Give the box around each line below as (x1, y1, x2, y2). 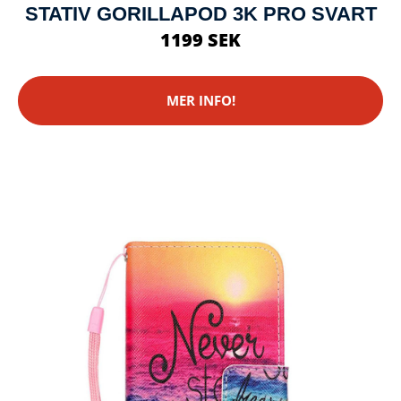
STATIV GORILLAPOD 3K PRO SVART (24, 2, 377, 25)
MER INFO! (166, 91, 235, 110)
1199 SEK (160, 27, 241, 52)
